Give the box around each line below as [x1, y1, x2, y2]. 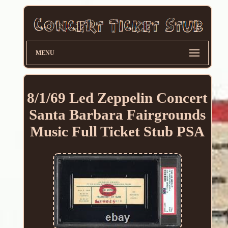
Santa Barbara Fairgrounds [29, 106, 206, 123]
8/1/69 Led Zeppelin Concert [27, 90, 208, 106]
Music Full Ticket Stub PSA [30, 123, 205, 140]
